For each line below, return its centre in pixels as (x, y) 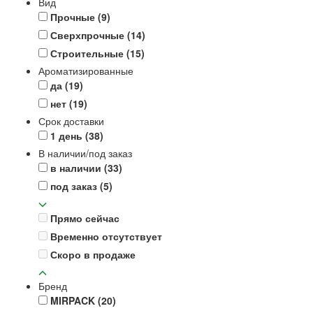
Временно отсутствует (106, 236)
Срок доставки (71, 121)
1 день (68, 135)
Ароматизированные (86, 70)
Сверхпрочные (89, 35)
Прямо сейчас (85, 218)
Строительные (88, 53)
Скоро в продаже (93, 254)
